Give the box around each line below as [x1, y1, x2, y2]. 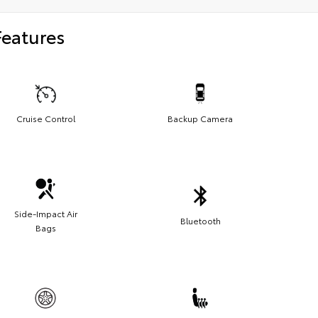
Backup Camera [168, 111, 233, 124]
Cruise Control [16, 111, 75, 124]
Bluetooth [180, 214, 221, 226]
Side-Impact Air [13, 207, 77, 219]
